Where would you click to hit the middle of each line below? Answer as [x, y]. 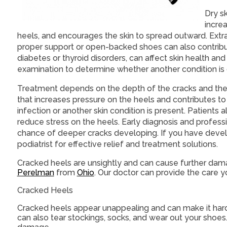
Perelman [35, 173]
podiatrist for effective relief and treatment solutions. [117, 144]
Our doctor [118, 173]
